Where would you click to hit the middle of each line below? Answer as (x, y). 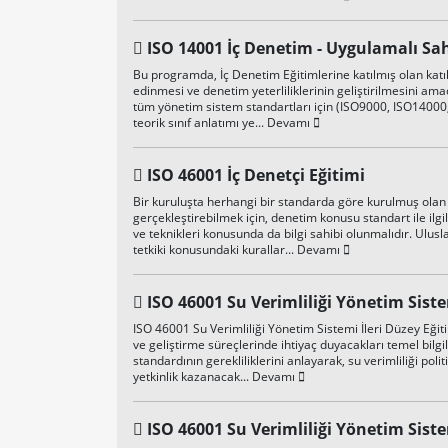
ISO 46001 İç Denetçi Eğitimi (256, 175)
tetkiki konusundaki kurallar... (215, 249)
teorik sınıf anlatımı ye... (200, 122)
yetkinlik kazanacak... (192, 376)
